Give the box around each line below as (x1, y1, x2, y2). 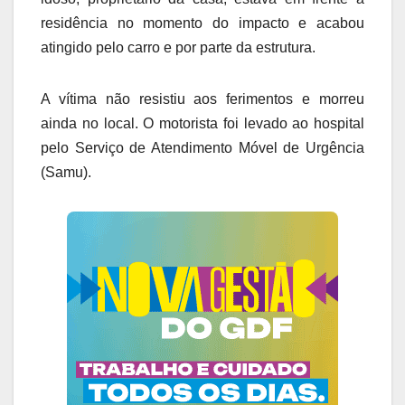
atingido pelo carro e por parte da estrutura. (41, 39, 316, 55)
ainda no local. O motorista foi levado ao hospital (41, 115, 364, 131)
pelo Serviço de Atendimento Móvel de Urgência (41, 139, 364, 155)
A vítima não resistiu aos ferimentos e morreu (41, 90, 364, 107)
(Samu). (41, 164, 91, 180)
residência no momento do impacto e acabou (41, 14, 364, 31)
